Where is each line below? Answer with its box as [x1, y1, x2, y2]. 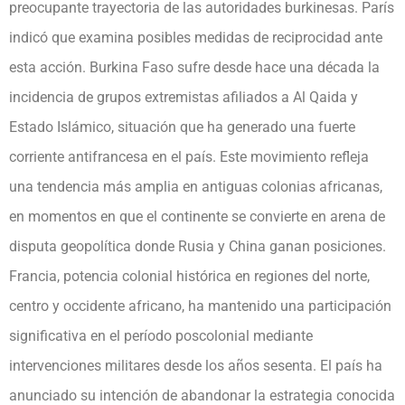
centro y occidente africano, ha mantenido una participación [9, 297, 391, 315]
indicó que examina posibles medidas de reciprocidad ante [9, 28, 382, 46]
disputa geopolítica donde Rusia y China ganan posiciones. [9, 237, 386, 255]
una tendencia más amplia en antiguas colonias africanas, [9, 177, 382, 195]
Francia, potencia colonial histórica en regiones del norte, [9, 267, 370, 285]
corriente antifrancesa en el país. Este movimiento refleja [9, 147, 369, 165]
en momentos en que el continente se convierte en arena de [9, 207, 385, 225]
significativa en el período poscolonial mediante [9, 326, 313, 344]
